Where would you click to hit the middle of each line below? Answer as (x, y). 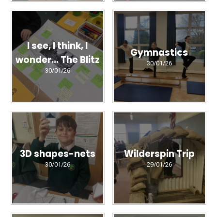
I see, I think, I (58, 46)
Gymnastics (159, 52)
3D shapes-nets (57, 154)
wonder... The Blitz (57, 60)
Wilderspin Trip (159, 154)
